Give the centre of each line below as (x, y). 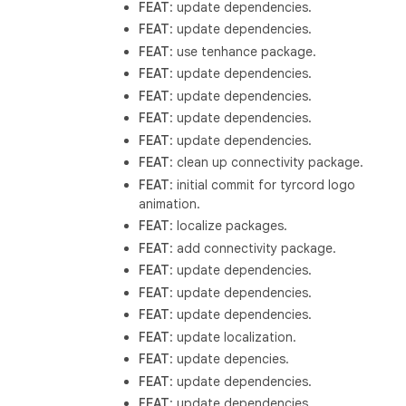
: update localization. (233, 337)
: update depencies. (230, 359)
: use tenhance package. (243, 51)
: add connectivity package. (253, 248)
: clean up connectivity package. (267, 163)
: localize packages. (229, 226)
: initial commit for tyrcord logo (263, 184)
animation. (170, 203)
